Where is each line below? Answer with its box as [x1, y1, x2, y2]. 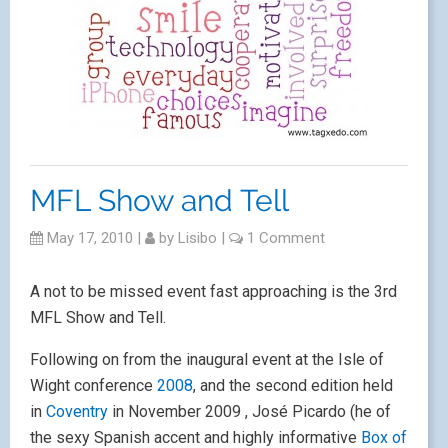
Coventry [46, 402, 112, 421]
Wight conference [30, 376, 157, 395]
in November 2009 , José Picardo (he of [112, 402, 391, 421]
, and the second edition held [193, 376, 393, 395]
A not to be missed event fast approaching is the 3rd [30, 282, 397, 301]
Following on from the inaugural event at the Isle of [30, 350, 384, 369]
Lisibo [178, 229, 217, 247]
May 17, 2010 [43, 229, 133, 247]
